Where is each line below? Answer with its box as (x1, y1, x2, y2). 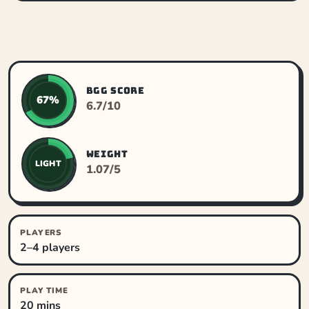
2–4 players (20, 239, 81, 255)
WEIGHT (86, 147, 128, 160)
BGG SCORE (86, 83, 145, 97)
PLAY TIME (20, 285, 68, 297)
